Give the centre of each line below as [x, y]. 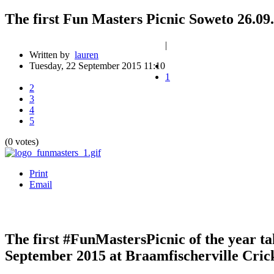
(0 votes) [22, 141]
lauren [87, 54]
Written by [52, 54]
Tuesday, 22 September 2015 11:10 [97, 65]
